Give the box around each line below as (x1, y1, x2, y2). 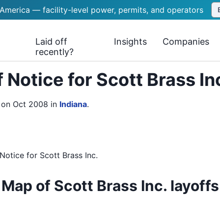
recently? (35, 47, 74, 57)
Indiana (59, 99, 87, 109)
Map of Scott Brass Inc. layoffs (1, 177, 219, 194)
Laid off (35, 36, 68, 47)
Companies (163, 36, 210, 47)
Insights (114, 36, 147, 47)
